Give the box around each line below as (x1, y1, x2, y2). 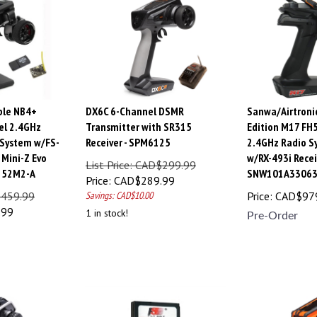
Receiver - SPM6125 (86, 128, 171, 143)
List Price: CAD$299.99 (86, 151, 196, 166)
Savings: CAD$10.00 (86, 182, 153, 195)
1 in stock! (86, 200, 128, 213)
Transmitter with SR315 (86, 113, 192, 127)
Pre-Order (247, 203, 298, 215)
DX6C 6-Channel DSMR (86, 97, 184, 112)
